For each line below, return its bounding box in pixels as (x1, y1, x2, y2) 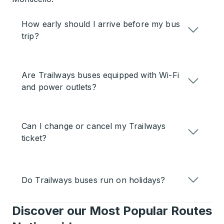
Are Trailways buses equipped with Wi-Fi (21, 70, 179, 80)
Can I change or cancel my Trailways (21, 121, 166, 131)
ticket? (21, 133, 47, 143)
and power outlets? (21, 82, 96, 92)
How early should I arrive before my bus (21, 19, 180, 29)
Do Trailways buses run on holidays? (21, 175, 165, 185)
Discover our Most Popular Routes (12, 203, 212, 218)
